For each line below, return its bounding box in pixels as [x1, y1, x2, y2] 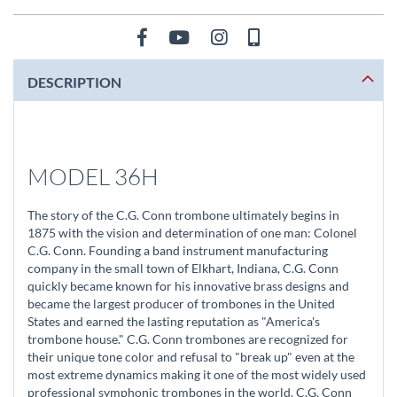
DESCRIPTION [27, 74, 121, 90]
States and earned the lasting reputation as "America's [27, 314, 320, 329]
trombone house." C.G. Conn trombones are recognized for [27, 331, 348, 346]
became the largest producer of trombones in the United [27, 296, 335, 311]
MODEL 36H [27, 162, 159, 191]
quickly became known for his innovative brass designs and [27, 278, 349, 293]
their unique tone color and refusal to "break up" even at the [27, 349, 354, 364]
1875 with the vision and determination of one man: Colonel [27, 225, 357, 240]
